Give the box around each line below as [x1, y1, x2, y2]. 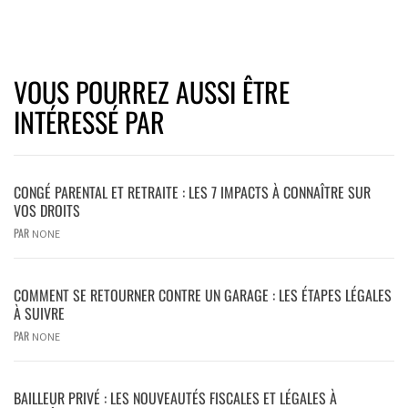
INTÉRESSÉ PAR [14, 100, 165, 142]
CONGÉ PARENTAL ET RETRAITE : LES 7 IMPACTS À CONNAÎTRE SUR [14, 180, 371, 203]
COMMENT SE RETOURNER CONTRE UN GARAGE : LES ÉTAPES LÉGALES [14, 283, 392, 306]
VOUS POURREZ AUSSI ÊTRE [14, 70, 290, 112]
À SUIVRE [14, 301, 65, 324]
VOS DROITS [14, 199, 80, 221]
